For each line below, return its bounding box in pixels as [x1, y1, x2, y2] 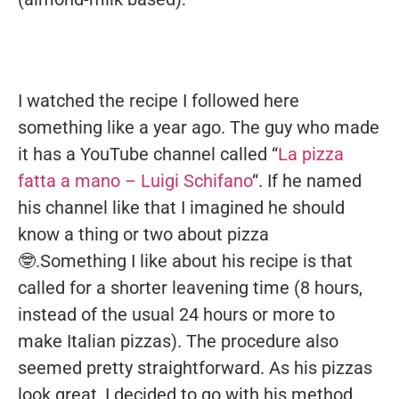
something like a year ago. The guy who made [18, 117, 379, 139]
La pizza [278, 143, 344, 166]
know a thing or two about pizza [18, 224, 269, 246]
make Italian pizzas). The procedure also [18, 330, 338, 353]
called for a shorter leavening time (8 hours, [18, 277, 362, 299]
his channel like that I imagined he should [18, 197, 345, 219]
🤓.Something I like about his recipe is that [18, 250, 353, 273]
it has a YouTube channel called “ [18, 143, 278, 166]
